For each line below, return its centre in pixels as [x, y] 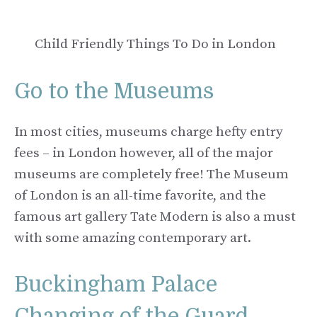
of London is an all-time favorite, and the [140, 195]
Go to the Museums [114, 91]
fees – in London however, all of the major [144, 153]
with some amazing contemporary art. [133, 238]
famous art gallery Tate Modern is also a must [155, 217]
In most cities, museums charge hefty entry [149, 132]
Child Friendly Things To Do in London [155, 45]
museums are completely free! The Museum [151, 174]
